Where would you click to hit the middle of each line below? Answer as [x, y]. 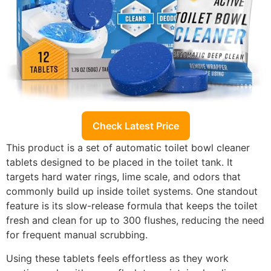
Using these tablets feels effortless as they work [117, 258]
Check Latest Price [135, 126]
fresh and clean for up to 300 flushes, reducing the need [135, 220]
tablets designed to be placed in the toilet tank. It [119, 162]
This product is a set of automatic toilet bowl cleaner [128, 148]
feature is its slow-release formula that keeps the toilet [132, 206]
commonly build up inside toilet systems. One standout [132, 191]
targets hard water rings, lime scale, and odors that [123, 177]
